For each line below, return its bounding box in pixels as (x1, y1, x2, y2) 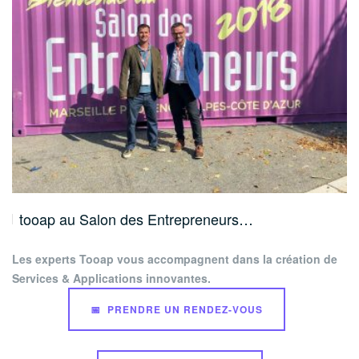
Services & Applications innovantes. (12, 270, 211, 287)
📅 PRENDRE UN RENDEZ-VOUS (90, 302, 263, 317)
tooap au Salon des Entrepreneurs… (19, 208, 253, 230)
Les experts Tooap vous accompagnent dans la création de (12, 251, 337, 268)
